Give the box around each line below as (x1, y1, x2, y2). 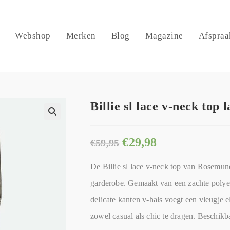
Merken (66, 31, 96, 41)
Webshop (15, 31, 51, 41)
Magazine (145, 31, 183, 41)
